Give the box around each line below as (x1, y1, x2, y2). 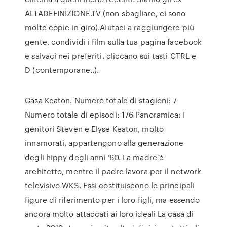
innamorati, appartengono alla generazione (25, 137, 184, 148)
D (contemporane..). (25, 64, 99, 75)
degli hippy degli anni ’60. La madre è (25, 152, 164, 163)
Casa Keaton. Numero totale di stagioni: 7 (25, 95, 177, 106)
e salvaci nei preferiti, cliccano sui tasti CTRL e (25, 50, 197, 61)
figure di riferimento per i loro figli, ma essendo (25, 194, 200, 205)
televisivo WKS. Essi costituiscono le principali (25, 180, 195, 191)
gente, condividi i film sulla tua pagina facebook (25, 36, 202, 47)
